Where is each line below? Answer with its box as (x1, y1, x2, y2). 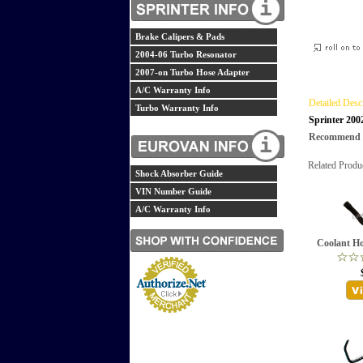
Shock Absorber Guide (135, 169, 223, 178)
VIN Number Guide (135, 186, 211, 196)
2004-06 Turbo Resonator (135, 49, 237, 59)
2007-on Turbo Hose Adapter (135, 67, 250, 77)
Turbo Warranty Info (135, 103, 219, 113)
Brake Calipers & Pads (135, 32, 224, 41)
